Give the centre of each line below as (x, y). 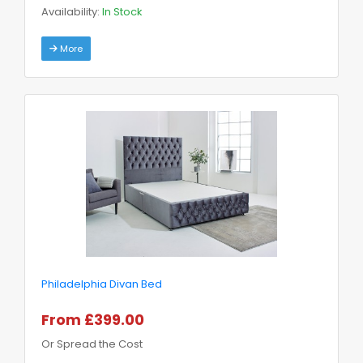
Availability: (72, 11)
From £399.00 (93, 319)
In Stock (122, 11)
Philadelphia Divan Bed (102, 284)
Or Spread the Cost (92, 344)
